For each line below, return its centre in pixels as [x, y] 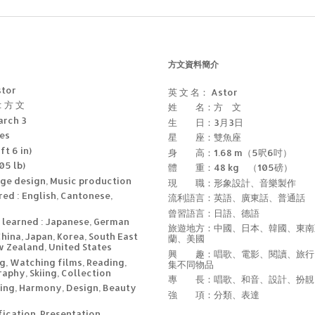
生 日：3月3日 [206, 122]
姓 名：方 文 [205, 107]
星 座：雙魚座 [205, 137]
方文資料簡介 [193, 64]
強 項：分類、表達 [214, 294]
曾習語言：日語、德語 [214, 213]
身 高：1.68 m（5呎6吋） [230, 152]
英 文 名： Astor [203, 92]
